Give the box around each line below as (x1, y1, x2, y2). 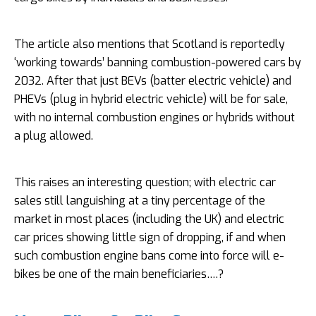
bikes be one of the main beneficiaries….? (14, 267, 224, 282)
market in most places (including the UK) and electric (14, 212, 284, 227)
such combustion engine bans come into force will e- (14, 248, 284, 264)
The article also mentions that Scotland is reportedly (14, 37, 285, 52)
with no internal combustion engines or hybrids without (14, 110, 295, 126)
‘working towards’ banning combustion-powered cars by (14, 55, 301, 71)
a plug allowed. (14, 128, 93, 144)
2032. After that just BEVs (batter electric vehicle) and (14, 73, 291, 89)
